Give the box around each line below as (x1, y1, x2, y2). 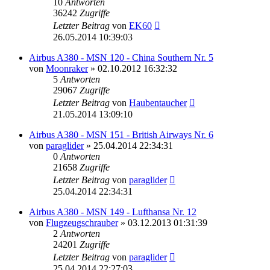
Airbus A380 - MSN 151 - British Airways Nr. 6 (29, 129, 213, 140)
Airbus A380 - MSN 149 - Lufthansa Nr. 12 (29, 206, 196, 217)
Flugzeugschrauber (46, 217, 118, 228)
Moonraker (46, 63, 88, 74)
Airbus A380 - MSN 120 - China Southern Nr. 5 (29, 52, 213, 63)
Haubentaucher (129, 97, 187, 108)
